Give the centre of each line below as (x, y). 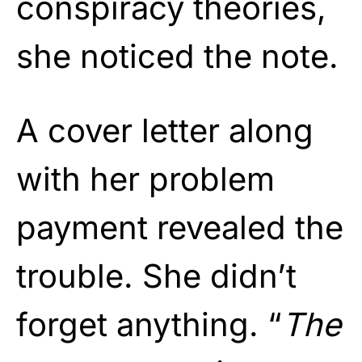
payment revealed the (180, 227)
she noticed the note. (177, 56)
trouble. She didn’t (156, 276)
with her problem (145, 179)
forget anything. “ (149, 324)
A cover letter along (165, 130)
